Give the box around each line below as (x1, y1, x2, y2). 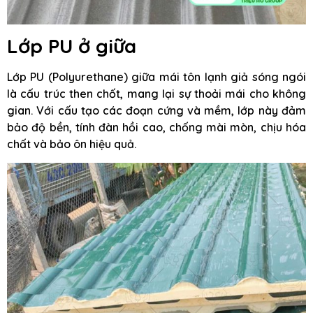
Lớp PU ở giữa (7, 34, 136, 59)
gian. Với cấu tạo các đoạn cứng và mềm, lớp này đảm (7, 103, 306, 118)
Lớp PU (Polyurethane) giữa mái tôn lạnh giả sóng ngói (7, 70, 306, 85)
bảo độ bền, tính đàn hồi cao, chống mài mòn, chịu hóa (7, 120, 306, 135)
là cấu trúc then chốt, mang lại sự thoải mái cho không (7, 87, 306, 101)
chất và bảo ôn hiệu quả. (7, 137, 136, 152)
